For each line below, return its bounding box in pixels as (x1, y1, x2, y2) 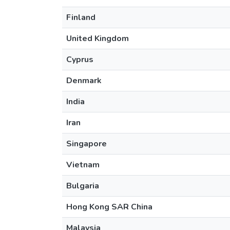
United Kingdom (66, 33, 129, 44)
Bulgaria (66, 180, 99, 191)
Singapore (66, 138, 107, 149)
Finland (66, 12, 95, 23)
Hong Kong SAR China (66, 201, 152, 213)
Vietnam (66, 159, 100, 170)
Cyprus (66, 54, 93, 65)
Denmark (66, 75, 102, 86)
